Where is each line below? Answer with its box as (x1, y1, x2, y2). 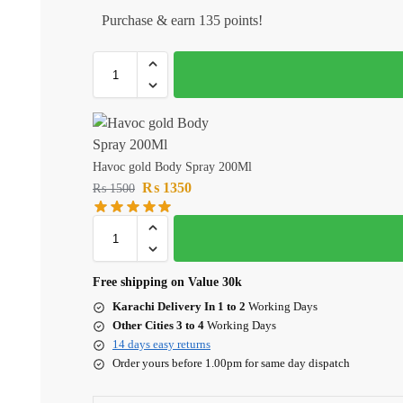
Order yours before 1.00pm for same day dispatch (112, 356, 350, 371)
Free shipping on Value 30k (93, 275, 242, 290)
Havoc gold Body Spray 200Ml (93, 160, 252, 175)
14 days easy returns (112, 337, 210, 352)
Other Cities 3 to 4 (112, 318, 204, 333)
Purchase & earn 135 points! (102, 13, 263, 29)
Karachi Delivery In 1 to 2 (112, 300, 246, 314)
